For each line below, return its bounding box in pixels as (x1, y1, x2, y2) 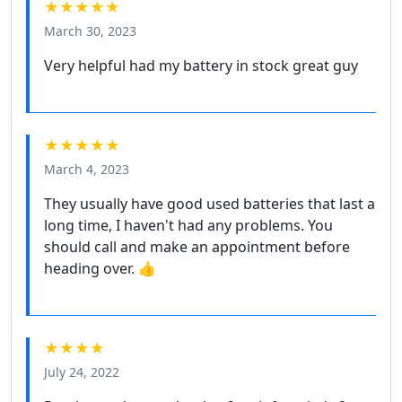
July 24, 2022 (44, 363, 119, 380)
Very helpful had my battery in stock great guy (44, 55, 358, 75)
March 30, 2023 (44, 22, 136, 39)
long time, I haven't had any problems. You (44, 214, 333, 235)
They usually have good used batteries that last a (44, 193, 375, 214)
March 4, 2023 (44, 160, 129, 178)
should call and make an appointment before (44, 236, 350, 257)
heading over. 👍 (44, 258, 156, 278)
